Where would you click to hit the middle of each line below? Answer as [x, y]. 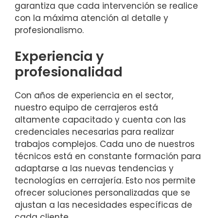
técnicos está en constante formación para [108, 156]
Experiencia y [59, 56]
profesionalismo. [49, 30]
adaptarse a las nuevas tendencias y [94, 169]
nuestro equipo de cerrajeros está [86, 108]
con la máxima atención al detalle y [91, 18]
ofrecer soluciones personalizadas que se [102, 193]
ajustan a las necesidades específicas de [103, 205]
